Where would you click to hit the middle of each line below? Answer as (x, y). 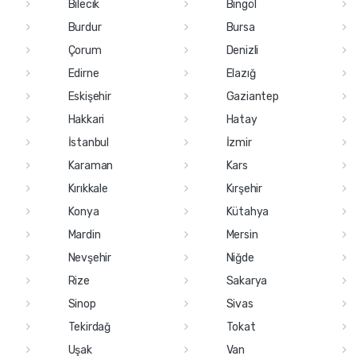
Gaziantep (252, 96)
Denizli (242, 50)
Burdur (85, 27)
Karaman (91, 165)
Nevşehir (89, 257)
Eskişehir (89, 96)
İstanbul (88, 142)
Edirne (83, 73)
